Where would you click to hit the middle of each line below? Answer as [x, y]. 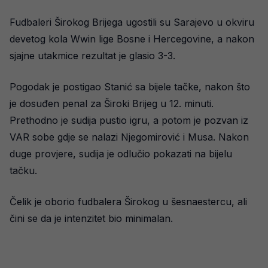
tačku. [23, 170]
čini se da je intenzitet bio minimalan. [91, 218]
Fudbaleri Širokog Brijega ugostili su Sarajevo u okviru [132, 22]
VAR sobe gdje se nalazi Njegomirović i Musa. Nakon [129, 137]
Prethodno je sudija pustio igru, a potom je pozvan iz [129, 120]
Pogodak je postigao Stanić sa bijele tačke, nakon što [130, 87]
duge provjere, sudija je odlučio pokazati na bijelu [121, 154]
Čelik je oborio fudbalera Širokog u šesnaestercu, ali [128, 202]
